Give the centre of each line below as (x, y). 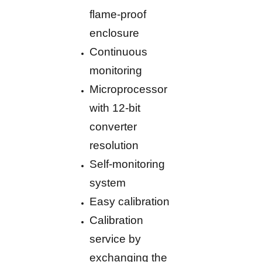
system (108, 183)
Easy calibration (130, 202)
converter (113, 127)
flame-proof (118, 15)
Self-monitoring (127, 164)
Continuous (119, 52)
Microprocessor (129, 89)
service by (116, 239)
